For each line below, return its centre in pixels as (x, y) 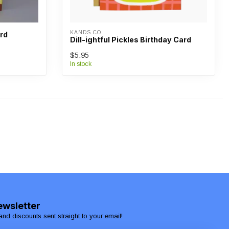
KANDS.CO (86, 32)
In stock (81, 64)
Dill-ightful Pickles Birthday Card (131, 40)
